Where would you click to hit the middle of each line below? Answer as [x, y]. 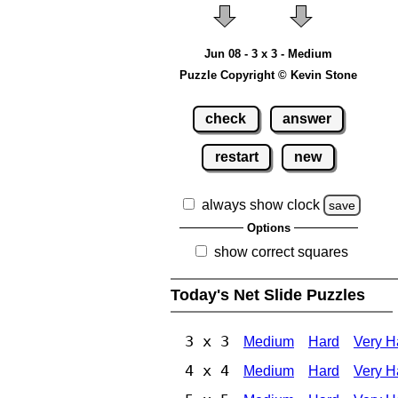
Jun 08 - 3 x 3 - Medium [268, 54]
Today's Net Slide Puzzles [270, 295]
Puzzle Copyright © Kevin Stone [268, 76]
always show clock [261, 204]
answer [306, 118]
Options [268, 227]
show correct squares [281, 251]
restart [236, 156]
